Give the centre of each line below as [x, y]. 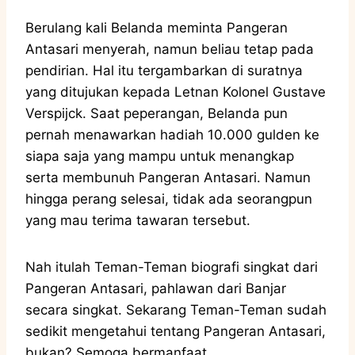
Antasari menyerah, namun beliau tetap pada [170, 49]
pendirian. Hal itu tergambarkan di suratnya [164, 70]
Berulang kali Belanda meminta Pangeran [157, 27]
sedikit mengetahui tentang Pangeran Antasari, [176, 331]
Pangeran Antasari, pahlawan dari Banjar [156, 288]
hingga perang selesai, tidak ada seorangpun [169, 198]
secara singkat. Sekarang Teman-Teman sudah [176, 309]
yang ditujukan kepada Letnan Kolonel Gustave [176, 92]
